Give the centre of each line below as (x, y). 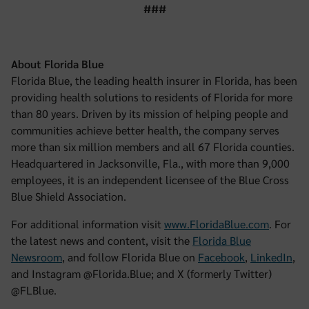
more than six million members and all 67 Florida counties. (153, 147)
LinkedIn (271, 257)
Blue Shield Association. (69, 196)
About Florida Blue (58, 64)
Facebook (221, 257)
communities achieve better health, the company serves (145, 130)
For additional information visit (88, 224)
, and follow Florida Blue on (130, 257)
